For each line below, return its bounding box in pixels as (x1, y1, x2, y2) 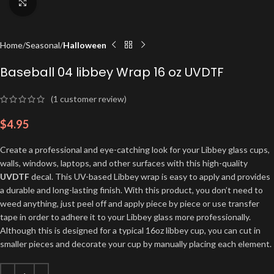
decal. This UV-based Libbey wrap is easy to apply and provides (29, 171, 270, 182)
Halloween (63, 39, 106, 50)
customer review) (58, 94, 127, 105)
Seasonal (26, 39, 60, 50)
